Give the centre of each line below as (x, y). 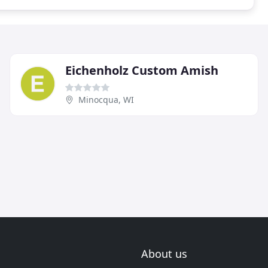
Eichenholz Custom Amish (142, 70)
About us (164, 254)
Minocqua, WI (106, 99)
